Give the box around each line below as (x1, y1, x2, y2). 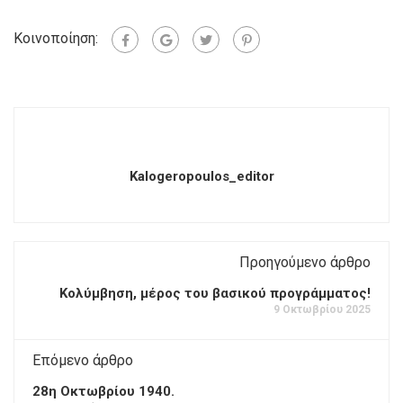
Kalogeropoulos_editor (129, 168, 274, 185)
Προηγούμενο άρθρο (239, 254, 371, 272)
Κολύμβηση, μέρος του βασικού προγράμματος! (59, 285, 371, 302)
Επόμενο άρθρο (32, 352, 133, 370)
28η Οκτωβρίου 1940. (32, 383, 175, 400)
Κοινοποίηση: (13, 30, 98, 48)
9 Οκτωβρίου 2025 (273, 303, 371, 317)
